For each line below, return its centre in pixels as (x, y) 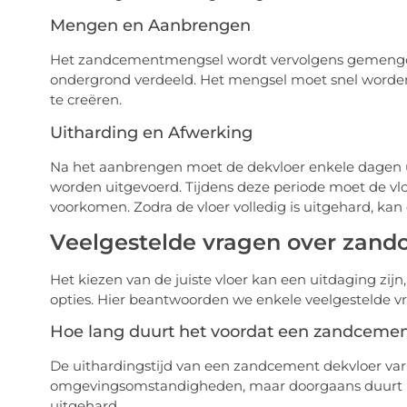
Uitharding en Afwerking (151, 132)
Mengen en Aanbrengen (150, 26)
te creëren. (85, 100)
